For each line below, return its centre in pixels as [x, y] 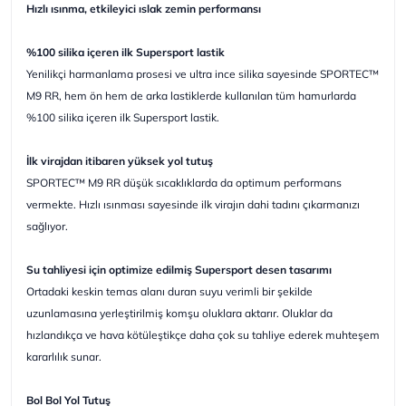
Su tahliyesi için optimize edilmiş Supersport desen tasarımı [179, 269]
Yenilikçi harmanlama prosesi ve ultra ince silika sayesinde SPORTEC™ [203, 73]
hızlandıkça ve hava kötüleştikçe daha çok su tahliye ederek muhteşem [203, 334]
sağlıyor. [47, 226]
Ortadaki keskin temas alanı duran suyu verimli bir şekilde [169, 291]
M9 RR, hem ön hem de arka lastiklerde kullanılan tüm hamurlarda [191, 95]
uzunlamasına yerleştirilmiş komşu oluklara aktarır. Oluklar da [179, 313]
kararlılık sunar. [65, 356]
